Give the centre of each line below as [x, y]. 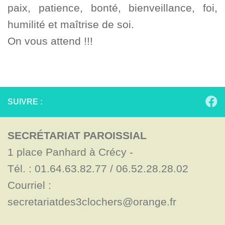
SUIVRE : [25, 102]
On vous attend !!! [50, 41]
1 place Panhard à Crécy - [72, 152]
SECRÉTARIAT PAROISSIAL [77, 136]
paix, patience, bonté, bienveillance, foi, [113, 8]
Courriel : [29, 185]
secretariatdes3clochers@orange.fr [92, 202]
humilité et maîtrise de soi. [71, 25]
